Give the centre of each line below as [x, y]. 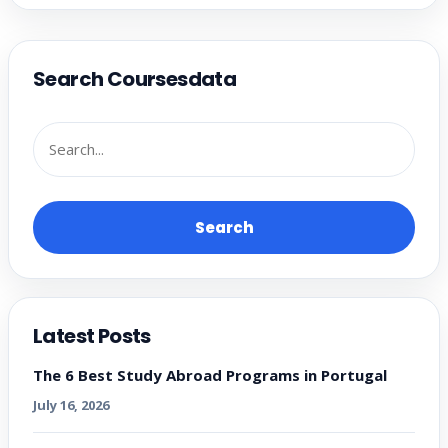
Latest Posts [92, 336]
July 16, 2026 [71, 405]
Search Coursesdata [135, 79]
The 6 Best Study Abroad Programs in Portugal [210, 375]
